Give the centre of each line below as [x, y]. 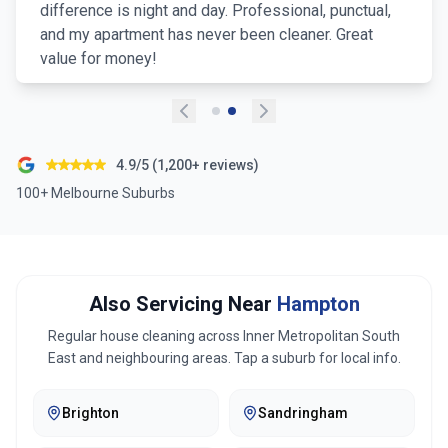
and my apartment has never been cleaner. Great [206, 34]
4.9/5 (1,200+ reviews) [187, 165]
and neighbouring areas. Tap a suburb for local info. [238, 358]
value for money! [98, 58]
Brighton [90, 412]
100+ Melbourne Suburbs [95, 193]
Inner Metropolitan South [321, 336]
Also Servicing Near [182, 304]
